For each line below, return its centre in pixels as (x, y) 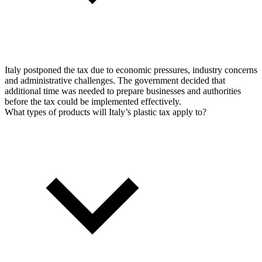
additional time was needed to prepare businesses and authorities (123, 91)
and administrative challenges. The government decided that (115, 80)
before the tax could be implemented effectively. (93, 101)
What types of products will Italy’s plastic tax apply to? (106, 112)
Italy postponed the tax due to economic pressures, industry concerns (131, 70)
